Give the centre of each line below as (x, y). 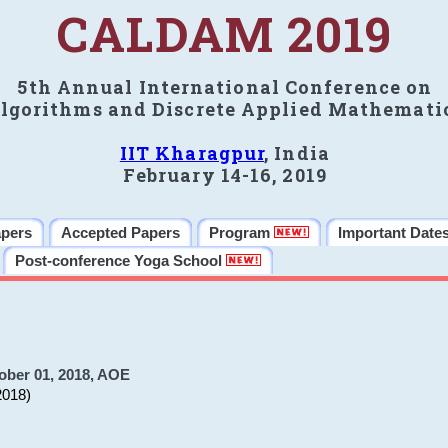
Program (242, 233)
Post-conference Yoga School (121, 261)
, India (297, 153)
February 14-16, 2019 (224, 175)
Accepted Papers (121, 233)
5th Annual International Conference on (225, 87)
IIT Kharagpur (192, 153)
